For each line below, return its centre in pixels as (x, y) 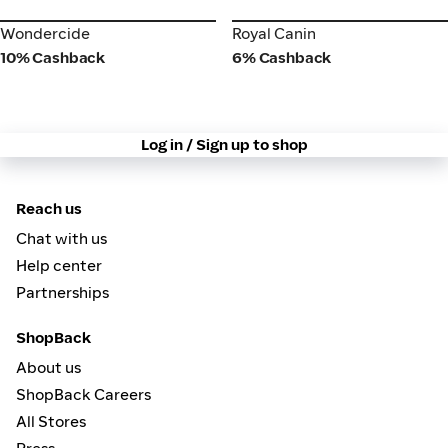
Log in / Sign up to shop (224, 145)
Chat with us (61, 239)
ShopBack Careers (83, 395)
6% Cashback (282, 58)
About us (48, 368)
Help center (59, 266)
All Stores (51, 422)
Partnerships (62, 293)
